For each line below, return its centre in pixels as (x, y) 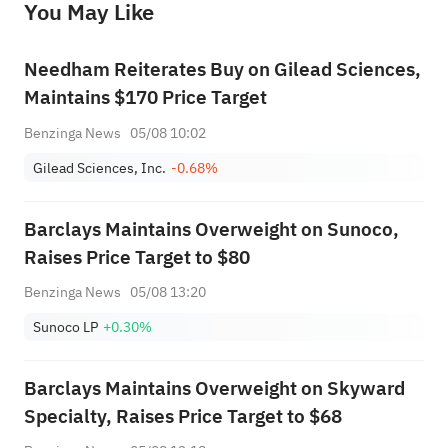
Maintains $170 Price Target (145, 98)
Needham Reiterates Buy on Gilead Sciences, (222, 70)
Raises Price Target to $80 (136, 257)
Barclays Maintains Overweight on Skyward (214, 388)
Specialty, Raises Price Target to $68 (182, 416)
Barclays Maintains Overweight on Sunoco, (211, 229)
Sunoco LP (66, 327)
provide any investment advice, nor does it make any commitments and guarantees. (157, 13)
